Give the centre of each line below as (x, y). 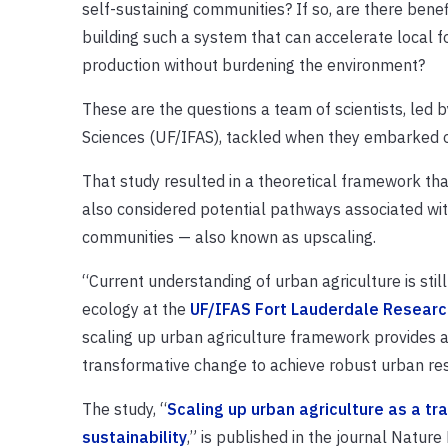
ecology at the (135, 308)
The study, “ (124, 408)
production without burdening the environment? (253, 64)
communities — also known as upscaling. (228, 236)
